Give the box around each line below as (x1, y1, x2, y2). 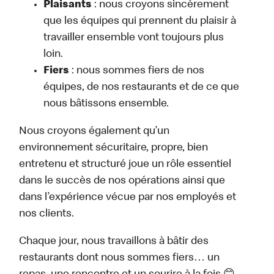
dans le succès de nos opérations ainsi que (19, 176, 226, 187)
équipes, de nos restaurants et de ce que (43, 82, 240, 94)
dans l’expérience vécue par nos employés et (19, 192, 237, 204)
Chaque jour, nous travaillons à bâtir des (19, 236, 209, 248)
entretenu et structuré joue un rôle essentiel (19, 159, 232, 171)
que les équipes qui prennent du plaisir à (43, 16, 237, 28)
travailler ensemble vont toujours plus (43, 32, 224, 44)
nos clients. (19, 209, 75, 220)
